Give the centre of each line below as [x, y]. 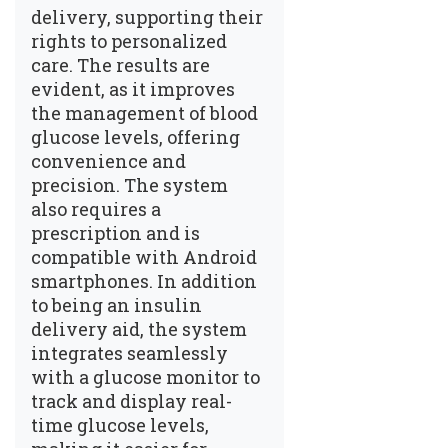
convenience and [108, 160]
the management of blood [144, 112]
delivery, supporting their [147, 16]
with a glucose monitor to [145, 376]
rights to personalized [129, 40]
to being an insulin [116, 304]
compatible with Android [144, 256]
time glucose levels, [120, 424]
